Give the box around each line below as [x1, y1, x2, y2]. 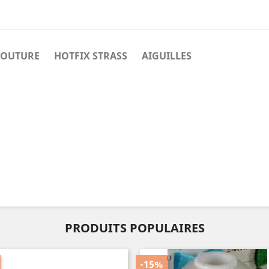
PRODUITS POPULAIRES [64, 220, 205, 236]
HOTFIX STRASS [54, 49, 127, 62]
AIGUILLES [142, 49, 192, 62]
